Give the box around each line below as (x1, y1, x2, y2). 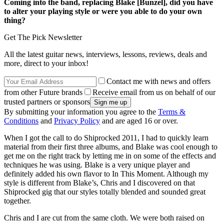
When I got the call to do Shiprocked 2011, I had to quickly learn (4, 133, 208, 142)
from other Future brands (4, 87, 82, 96)
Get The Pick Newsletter (4, 32, 82, 41)
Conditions (4, 116, 38, 125)
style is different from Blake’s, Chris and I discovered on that (4, 178, 195, 187)
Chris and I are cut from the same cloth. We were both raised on (4, 213, 204, 222)
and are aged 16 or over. (100, 116, 178, 125)
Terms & (158, 107, 185, 116)
